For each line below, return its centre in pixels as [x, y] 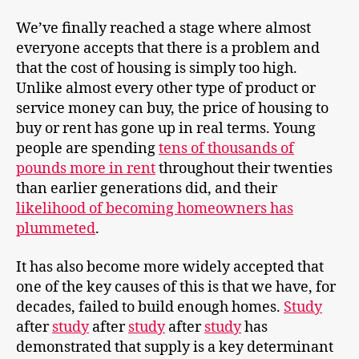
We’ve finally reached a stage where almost [163, 29]
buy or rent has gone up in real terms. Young [166, 129]
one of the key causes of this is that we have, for [176, 287]
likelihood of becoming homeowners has [155, 209]
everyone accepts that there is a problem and [168, 49]
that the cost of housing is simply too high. [157, 69]
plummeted [56, 229]
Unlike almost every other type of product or [166, 89]
